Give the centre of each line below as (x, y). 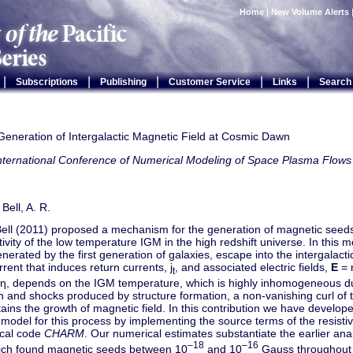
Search (335, 82)
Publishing (123, 82)
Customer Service (209, 82)
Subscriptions (46, 82)
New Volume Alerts (310, 12)
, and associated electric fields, (253, 267)
